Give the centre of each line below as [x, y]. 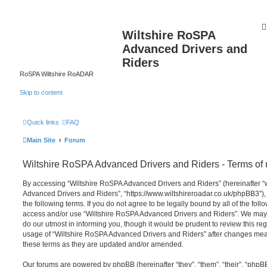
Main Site [41, 140]
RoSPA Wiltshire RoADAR [57, 74]
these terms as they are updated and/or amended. [103, 244]
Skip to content [41, 92]
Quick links [43, 122]
